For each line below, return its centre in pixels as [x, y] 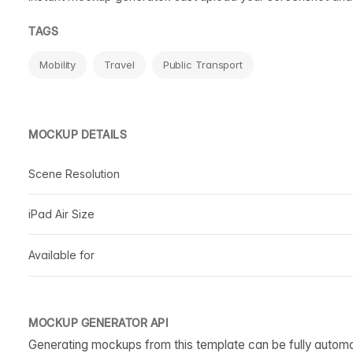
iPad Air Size [61, 214]
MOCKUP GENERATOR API [98, 322]
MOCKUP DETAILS [78, 134]
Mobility [58, 64]
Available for [61, 255]
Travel [119, 64]
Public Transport [203, 64]
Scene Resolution [74, 173]
